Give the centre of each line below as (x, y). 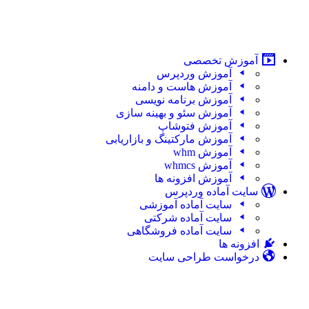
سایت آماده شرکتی (188, 218)
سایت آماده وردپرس (211, 191)
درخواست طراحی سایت (204, 257)
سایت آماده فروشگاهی (180, 231)
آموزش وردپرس (195, 73)
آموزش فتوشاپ (195, 126)
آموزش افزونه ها (193, 178)
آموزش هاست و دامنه (182, 87)
